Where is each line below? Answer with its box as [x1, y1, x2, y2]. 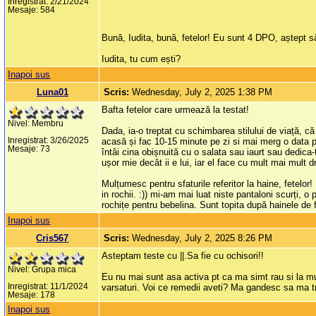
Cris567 [36, 233, 69, 244]
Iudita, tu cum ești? [102, 54, 181, 65]
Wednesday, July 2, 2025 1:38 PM [132, 87, 273, 98]
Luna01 [36, 87, 68, 98]
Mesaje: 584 [8, 6, 56, 15]
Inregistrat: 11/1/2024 [8, 282, 89, 291]
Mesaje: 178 [8, 291, 56, 300]
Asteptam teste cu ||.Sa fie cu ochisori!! [102, 250, 265, 262]
